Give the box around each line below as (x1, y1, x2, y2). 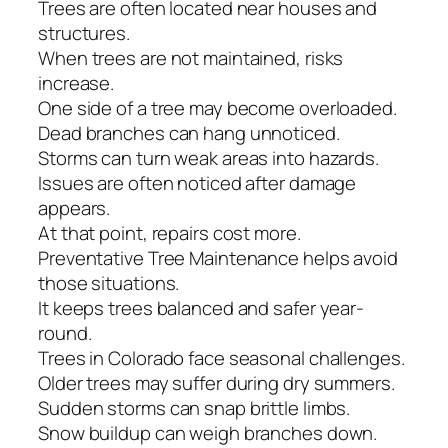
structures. (38, 20, 130, 47)
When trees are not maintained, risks (38, 45, 344, 72)
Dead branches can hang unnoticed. (38, 120, 340, 147)
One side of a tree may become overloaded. (38, 95, 397, 122)
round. (38, 320, 92, 347)
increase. (38, 70, 115, 97)
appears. (38, 195, 111, 222)
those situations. (38, 270, 180, 297)
